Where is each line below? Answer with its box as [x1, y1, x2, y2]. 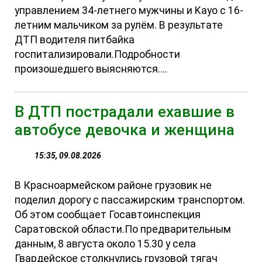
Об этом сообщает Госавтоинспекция [15, 208, 201, 220]
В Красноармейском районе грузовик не [15, 179, 212, 191]
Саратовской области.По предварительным [15, 223, 232, 235]
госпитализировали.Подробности [15, 48, 181, 60]
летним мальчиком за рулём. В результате [15, 19, 223, 31]
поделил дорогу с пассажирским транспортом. [15, 194, 246, 206]
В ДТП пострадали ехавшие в [15, 102, 235, 120]
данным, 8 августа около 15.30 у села [15, 237, 196, 250]
